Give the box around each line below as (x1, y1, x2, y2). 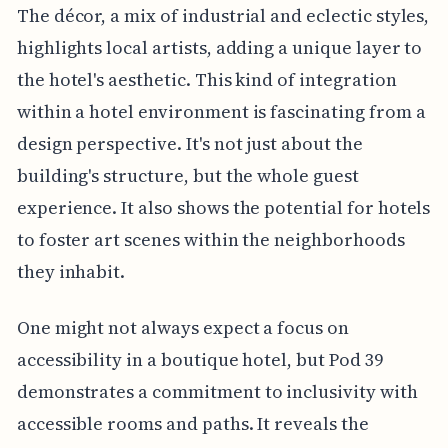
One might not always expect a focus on (16, 314, 349, 340)
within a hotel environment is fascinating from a (16, 98, 426, 124)
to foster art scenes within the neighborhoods (16, 226, 405, 252)
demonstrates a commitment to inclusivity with (16, 378, 418, 404)
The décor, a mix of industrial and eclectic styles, (16, 2, 430, 28)
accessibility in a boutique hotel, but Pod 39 (16, 346, 383, 372)
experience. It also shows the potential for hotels (16, 194, 431, 220)
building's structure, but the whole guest (16, 162, 359, 188)
